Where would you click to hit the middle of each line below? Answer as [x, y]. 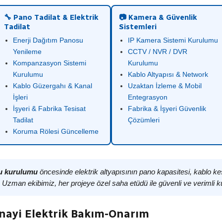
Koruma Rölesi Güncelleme [56, 131]
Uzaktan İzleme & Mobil [165, 86]
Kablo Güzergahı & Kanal [53, 86]
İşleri [20, 97]
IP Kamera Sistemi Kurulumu [173, 40]
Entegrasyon [148, 97]
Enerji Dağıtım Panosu [48, 40]
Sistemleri [138, 27]
